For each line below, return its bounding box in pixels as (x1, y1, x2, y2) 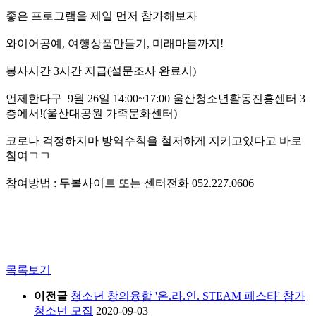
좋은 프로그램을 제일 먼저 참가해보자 (6, 10, 197, 23)
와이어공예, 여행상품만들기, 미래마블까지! (6, 37, 224, 50)
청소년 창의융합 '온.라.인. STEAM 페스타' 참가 (71, 290, 305, 303)
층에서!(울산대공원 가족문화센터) (6, 107, 177, 120)
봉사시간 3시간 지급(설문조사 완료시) (6, 65, 196, 78)
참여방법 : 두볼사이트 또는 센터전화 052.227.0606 (6, 177, 254, 190)
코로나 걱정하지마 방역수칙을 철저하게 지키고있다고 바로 (6, 135, 302, 147)
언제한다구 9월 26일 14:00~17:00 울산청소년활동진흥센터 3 (6, 92, 305, 105)
